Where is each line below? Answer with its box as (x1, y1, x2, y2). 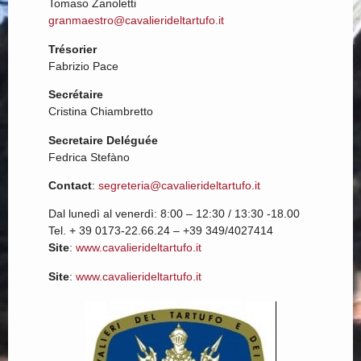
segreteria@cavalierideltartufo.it (98, 179, 260, 193)
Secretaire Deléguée (48, 133, 158, 147)
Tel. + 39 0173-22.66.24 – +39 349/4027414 (48, 224, 273, 238)
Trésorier (48, 42, 97, 56)
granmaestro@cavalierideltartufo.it (48, 14, 224, 27)
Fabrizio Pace (48, 59, 118, 73)
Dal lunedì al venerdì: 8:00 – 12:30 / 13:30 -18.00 (48, 207, 300, 221)
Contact (48, 179, 92, 193)
